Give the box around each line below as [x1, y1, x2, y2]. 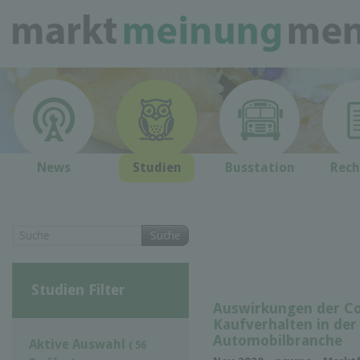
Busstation [224, 160, 295, 175]
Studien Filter [31, 280, 125, 298]
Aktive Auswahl [29, 336, 129, 352]
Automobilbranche [213, 331, 342, 349]
